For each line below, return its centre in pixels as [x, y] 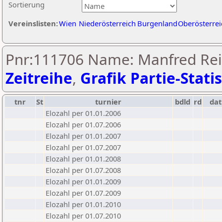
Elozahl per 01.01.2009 [83, 181]
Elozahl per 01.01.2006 [83, 113]
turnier [108, 102]
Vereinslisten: [33, 23]
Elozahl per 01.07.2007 [83, 147]
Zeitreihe [39, 78]
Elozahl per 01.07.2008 [83, 170]
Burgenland [157, 23]
